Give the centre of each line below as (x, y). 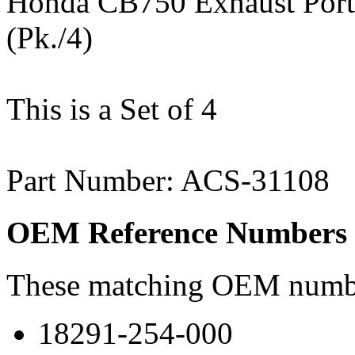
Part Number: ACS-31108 (168, 180)
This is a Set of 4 (112, 109)
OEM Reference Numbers (177, 232)
